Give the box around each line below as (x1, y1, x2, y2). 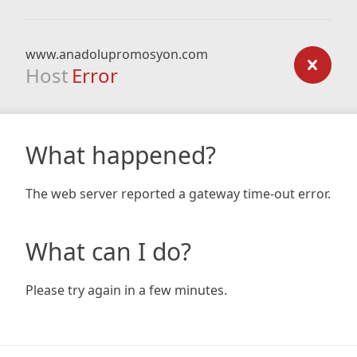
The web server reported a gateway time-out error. (25, 185, 331, 202)
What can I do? (25, 235, 191, 268)
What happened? (25, 139, 216, 171)
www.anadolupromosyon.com (25, 45, 208, 63)
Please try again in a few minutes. (25, 281, 227, 299)
